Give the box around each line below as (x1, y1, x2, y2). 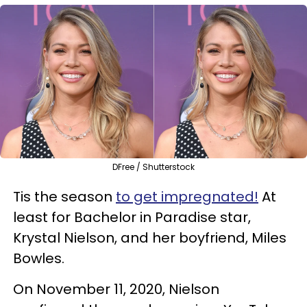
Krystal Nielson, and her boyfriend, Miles (13, 228, 286, 247)
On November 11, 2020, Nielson (13, 279, 219, 299)
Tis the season (13, 186, 116, 206)
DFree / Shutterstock (112, 160, 195, 173)
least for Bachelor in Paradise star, (13, 207, 251, 227)
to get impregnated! (116, 186, 258, 206)
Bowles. (13, 248, 64, 268)
